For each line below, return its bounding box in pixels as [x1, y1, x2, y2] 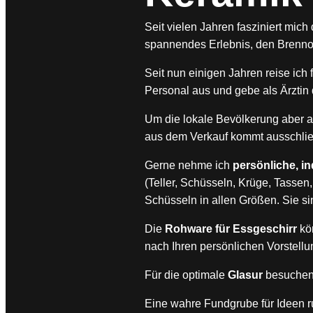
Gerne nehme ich [145, 159, 233, 171]
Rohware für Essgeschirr [165, 222, 298, 235]
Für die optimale [145, 268, 228, 281]
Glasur [228, 268, 263, 281]
